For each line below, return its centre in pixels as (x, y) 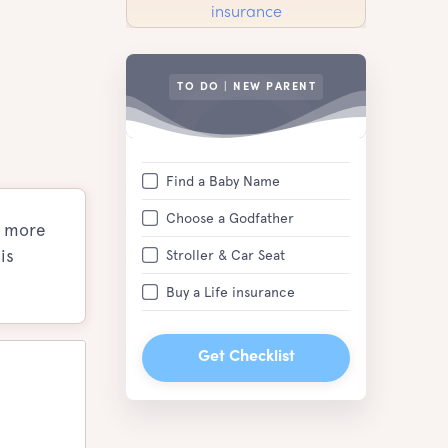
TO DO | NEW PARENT (246, 87)
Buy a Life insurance (230, 292)
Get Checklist (246, 357)
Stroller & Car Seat (225, 255)
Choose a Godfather (230, 218)
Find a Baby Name (223, 181)
